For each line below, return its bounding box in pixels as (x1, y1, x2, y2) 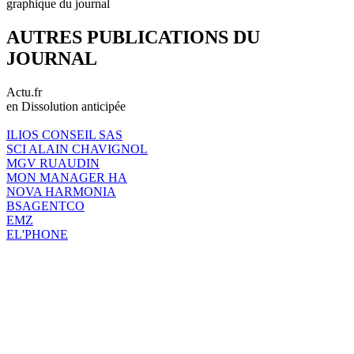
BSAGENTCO (6, 198, 85, 213)
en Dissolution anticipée (6, 99, 126, 113)
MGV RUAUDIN (6, 156, 100, 170)
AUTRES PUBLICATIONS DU (6, 26, 260, 47)
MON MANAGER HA (6, 170, 127, 184)
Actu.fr (6, 85, 42, 99)
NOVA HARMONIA (6, 184, 116, 198)
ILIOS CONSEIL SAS (6, 127, 122, 141)
